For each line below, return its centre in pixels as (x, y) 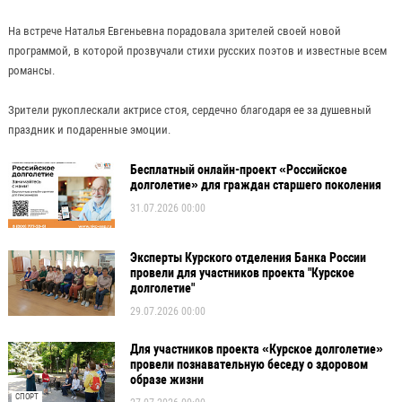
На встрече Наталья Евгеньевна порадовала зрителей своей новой (174, 31)
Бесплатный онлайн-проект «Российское (238, 170)
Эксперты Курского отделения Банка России (248, 258)
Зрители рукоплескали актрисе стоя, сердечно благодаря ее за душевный (189, 109)
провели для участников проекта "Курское (242, 273)
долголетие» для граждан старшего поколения (255, 185)
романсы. (31, 70)
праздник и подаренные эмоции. (89, 129)
